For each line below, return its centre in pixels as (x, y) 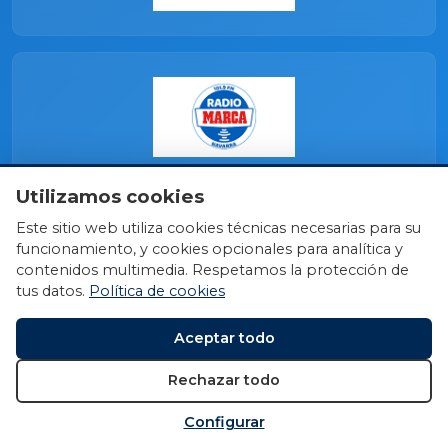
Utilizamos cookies (110, 197)
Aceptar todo (224, 338)
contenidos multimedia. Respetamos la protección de (212, 270)
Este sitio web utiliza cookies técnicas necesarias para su (218, 228)
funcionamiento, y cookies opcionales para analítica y (209, 249)
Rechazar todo (224, 380)
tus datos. (52, 291)
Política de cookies (157, 291)
